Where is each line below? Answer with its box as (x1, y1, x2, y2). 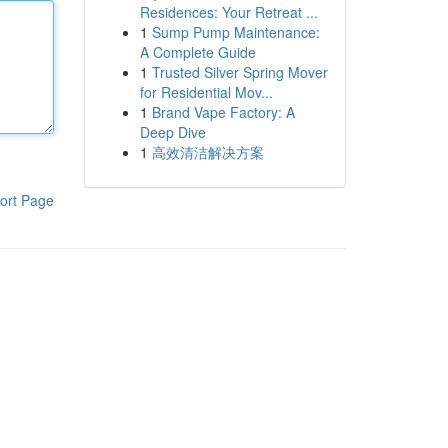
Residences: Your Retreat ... (139, 2, 318, 22)
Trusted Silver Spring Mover (151, 62, 328, 82)
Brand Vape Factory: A (151, 102, 295, 122)
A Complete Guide (139, 42, 256, 62)
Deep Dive (139, 122, 206, 142)
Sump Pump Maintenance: (151, 22, 320, 42)
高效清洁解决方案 (151, 142, 264, 162)
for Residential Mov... (139, 82, 273, 102)
